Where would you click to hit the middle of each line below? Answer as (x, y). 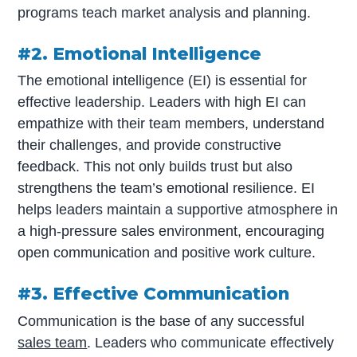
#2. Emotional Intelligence (140, 54)
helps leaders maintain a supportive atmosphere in (178, 210)
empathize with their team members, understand (171, 124)
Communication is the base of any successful (161, 321)
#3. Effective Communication (154, 294)
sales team (53, 342)
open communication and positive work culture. (167, 253)
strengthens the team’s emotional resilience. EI (167, 188)
